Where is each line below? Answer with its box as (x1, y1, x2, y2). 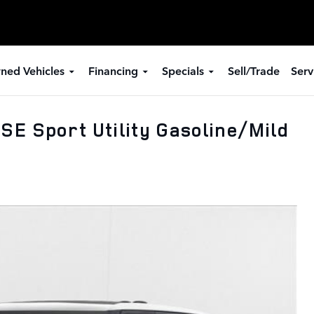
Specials (161, 62, 204, 78)
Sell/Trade (227, 62, 280, 78)
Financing (88, 62, 138, 78)
